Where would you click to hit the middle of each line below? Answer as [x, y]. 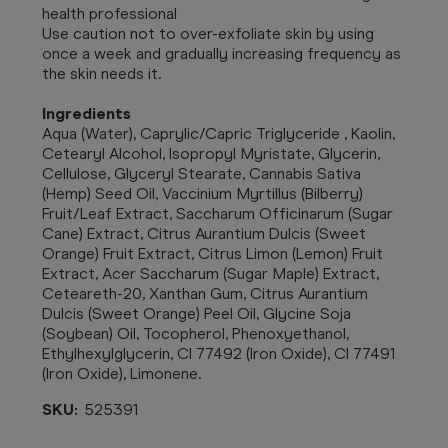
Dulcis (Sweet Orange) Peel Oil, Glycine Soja [196, 313]
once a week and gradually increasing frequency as [221, 53]
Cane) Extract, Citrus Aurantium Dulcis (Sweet [204, 233]
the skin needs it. [101, 73]
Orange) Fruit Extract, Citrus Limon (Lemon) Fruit [212, 253]
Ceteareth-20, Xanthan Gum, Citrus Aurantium [205, 293]
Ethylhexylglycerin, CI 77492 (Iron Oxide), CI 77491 [219, 353]
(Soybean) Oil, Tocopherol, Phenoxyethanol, [195, 333]
